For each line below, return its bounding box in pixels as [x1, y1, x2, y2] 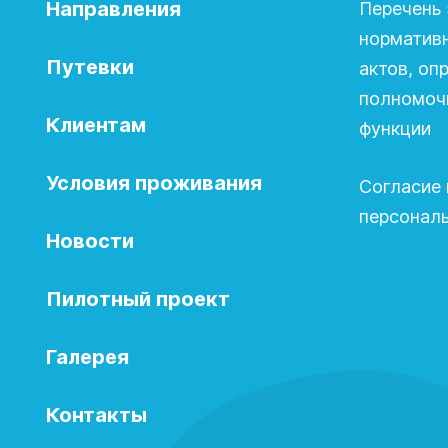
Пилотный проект [46, 287, 230, 311]
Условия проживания [46, 171, 262, 195]
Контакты [46, 403, 147, 427]
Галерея [46, 345, 129, 369]
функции [359, 118, 432, 139]
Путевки [46, 55, 134, 79]
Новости [46, 229, 134, 253]
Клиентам [46, 113, 146, 137]
